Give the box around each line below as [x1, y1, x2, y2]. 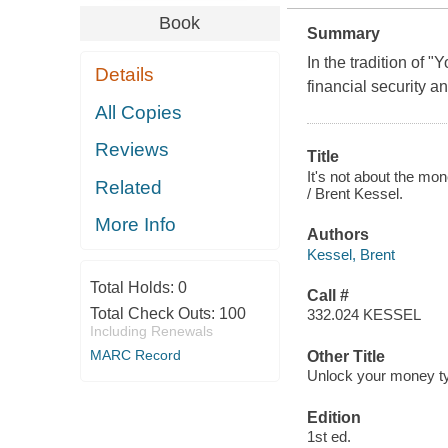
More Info [95, 214, 177, 236]
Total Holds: [89, 278, 178, 296]
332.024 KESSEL [306, 306, 421, 324]
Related [95, 176, 163, 198]
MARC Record [89, 346, 181, 363]
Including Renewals [89, 322, 213, 339]
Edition [306, 408, 361, 426]
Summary [306, 25, 380, 43]
